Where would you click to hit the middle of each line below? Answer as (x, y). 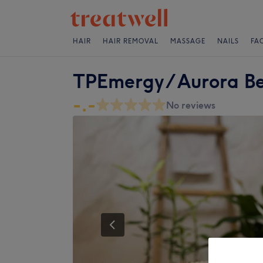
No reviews (191, 105)
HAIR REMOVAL (131, 41)
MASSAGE (188, 41)
